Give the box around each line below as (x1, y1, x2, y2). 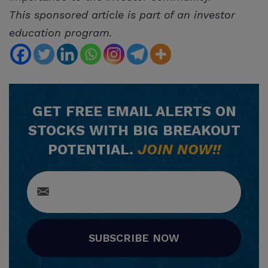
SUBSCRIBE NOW (89, 231, 179, 244)
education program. (9, 26, 112, 39)
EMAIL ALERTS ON (102, 102, 236, 120)
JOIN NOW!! (137, 141, 221, 158)
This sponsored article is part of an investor (9, 8, 235, 21)
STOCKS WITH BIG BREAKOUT (28, 121, 240, 139)
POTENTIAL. (47, 141, 138, 158)
